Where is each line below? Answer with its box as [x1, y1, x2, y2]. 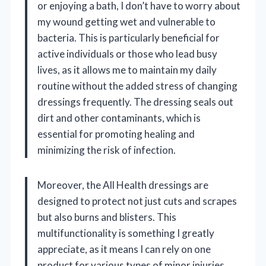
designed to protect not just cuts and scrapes [37, 194, 237, 207]
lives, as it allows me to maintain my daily [37, 63, 217, 76]
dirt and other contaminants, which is [37, 111, 201, 124]
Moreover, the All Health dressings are [37, 178, 208, 191]
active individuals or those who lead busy [37, 47, 217, 60]
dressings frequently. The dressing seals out [37, 95, 233, 108]
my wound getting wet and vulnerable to [37, 15, 216, 28]
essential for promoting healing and [37, 127, 195, 140]
